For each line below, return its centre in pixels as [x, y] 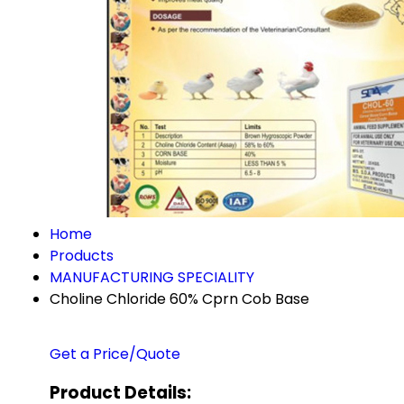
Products [82, 256]
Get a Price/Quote [115, 354]
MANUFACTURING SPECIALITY [152, 277]
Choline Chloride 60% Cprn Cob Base [179, 299]
